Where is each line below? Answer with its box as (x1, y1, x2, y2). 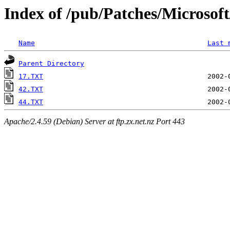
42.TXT (18, 85, 43, 93)
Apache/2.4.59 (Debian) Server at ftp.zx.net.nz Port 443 (4, 117, 185, 126)
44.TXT (18, 98, 43, 106)
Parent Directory (18, 60, 84, 68)
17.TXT (18, 72, 43, 81)
